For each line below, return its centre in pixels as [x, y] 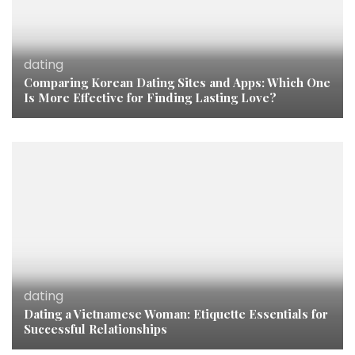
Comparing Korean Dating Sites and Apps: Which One [177, 83]
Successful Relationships [95, 328]
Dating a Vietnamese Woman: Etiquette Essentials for [176, 313]
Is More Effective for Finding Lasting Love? [150, 98]
